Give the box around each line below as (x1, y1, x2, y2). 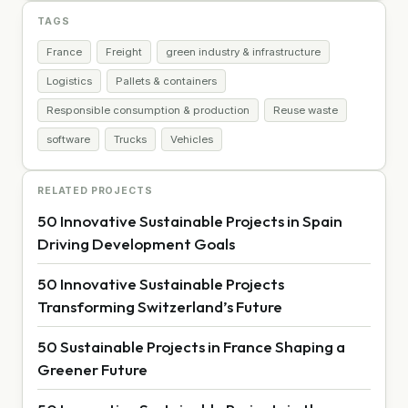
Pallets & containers (116, 74, 217, 87)
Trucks (114, 132, 147, 146)
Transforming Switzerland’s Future (37, 296, 282, 316)
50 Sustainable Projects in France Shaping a (37, 336, 345, 356)
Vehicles (170, 132, 213, 146)
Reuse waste (273, 103, 338, 117)
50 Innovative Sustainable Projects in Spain (37, 210, 342, 230)
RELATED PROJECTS (37, 184, 153, 197)
